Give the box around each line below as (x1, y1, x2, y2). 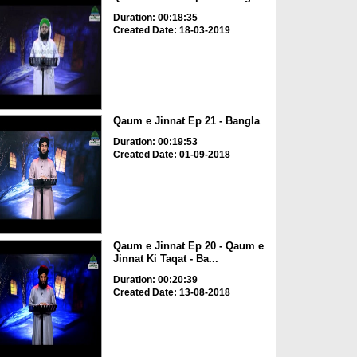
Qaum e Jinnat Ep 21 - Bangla (112, 115, 260, 127)
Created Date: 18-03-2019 (112, 24, 230, 36)
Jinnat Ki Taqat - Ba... (112, 252, 218, 265)
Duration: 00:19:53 (112, 136, 198, 148)
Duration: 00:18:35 (112, 11, 198, 23)
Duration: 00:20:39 (112, 273, 198, 285)
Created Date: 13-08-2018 (112, 286, 230, 298)
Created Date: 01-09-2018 (112, 149, 230, 161)
